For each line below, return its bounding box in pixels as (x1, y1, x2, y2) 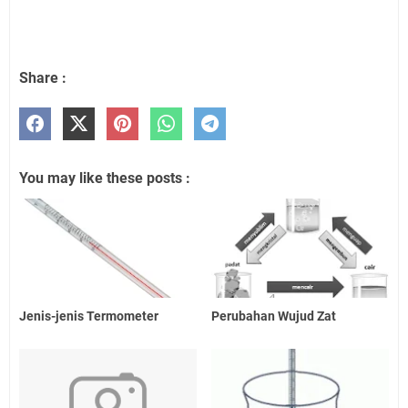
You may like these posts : (19, 168, 190, 187)
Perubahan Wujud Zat (211, 309, 337, 324)
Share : (19, 68, 66, 87)
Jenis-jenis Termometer (19, 309, 158, 324)
